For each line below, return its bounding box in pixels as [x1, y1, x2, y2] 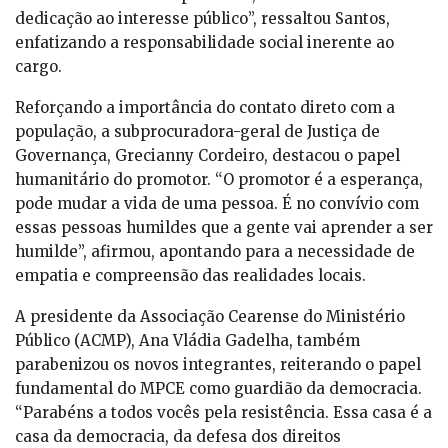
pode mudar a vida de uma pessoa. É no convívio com [15, 194, 419, 214]
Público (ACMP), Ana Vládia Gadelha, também [15, 331, 360, 351]
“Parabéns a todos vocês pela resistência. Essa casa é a [15, 403, 432, 423]
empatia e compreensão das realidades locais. [15, 266, 366, 286]
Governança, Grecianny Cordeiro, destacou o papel [15, 146, 400, 166]
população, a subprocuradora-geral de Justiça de [15, 122, 380, 142]
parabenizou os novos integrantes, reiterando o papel [15, 355, 421, 375]
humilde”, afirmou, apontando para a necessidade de [15, 242, 415, 262]
